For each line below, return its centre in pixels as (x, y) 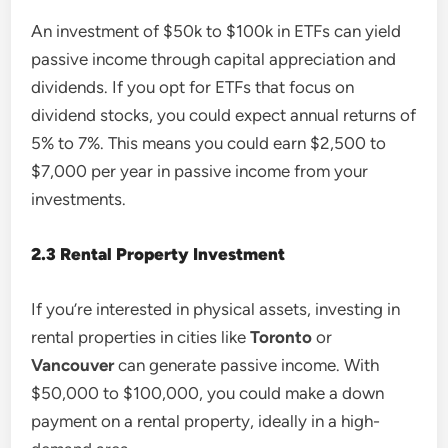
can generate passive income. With (247, 364)
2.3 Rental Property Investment (158, 253)
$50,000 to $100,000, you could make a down (208, 392)
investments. (79, 198)
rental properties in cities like (141, 336)
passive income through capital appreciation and (214, 58)
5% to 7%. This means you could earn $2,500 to (209, 142)
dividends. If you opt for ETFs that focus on (193, 86)
